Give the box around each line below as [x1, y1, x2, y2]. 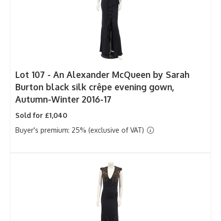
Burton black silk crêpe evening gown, [15, 81, 174, 92]
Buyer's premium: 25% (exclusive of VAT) [15, 125, 146, 134]
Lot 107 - [15, 69, 53, 80]
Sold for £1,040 [15, 110, 67, 119]
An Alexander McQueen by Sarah [53, 69, 189, 80]
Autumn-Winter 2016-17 [15, 93, 111, 105]
